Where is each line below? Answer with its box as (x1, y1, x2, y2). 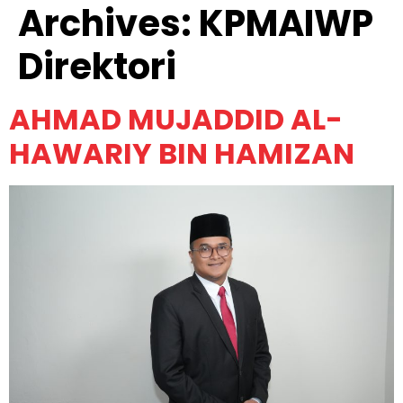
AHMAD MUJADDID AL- (9, 99, 343, 140)
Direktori (18, 41, 176, 93)
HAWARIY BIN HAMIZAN (9, 133, 354, 175)
